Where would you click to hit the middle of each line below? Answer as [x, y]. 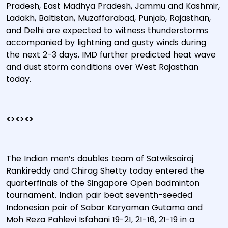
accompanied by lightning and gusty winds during [106, 42]
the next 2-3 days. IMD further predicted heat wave [111, 55]
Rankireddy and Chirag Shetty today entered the [105, 171]
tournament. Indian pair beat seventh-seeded [99, 195]
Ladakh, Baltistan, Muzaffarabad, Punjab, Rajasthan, [108, 18]
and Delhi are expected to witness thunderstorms [107, 30]
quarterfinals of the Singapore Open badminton [103, 183]
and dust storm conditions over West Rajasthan [102, 67]
